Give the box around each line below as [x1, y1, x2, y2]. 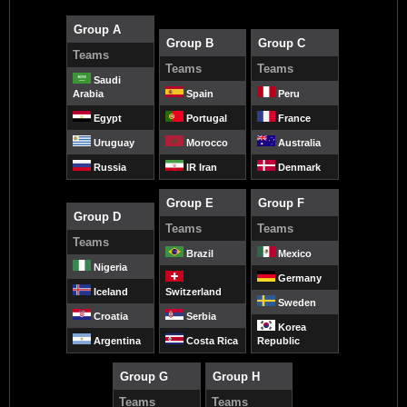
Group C [258, 35, 306, 50]
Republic [257, 334, 301, 346]
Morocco [183, 136, 228, 148]
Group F [258, 195, 305, 210]
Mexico [275, 247, 313, 259]
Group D [73, 209, 121, 223]
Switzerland [164, 285, 222, 297]
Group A [73, 22, 121, 36]
